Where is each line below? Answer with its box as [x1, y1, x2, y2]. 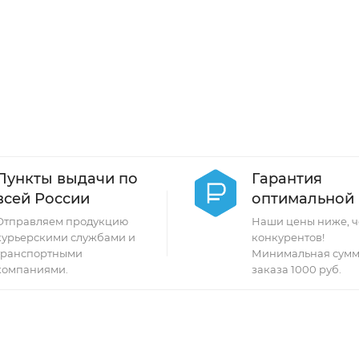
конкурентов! [252, 231, 325, 244]
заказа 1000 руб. [252, 263, 342, 276]
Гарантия [252, 170, 323, 188]
